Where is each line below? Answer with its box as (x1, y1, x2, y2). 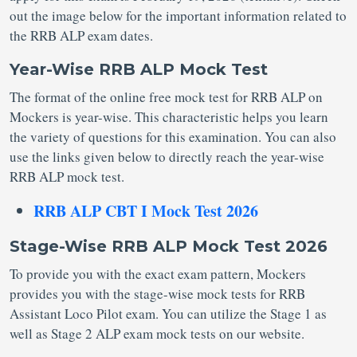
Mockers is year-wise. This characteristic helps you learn (10, 108, 328, 126)
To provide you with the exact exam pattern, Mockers (10, 265, 306, 283)
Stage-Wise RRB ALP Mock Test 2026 (10, 237, 328, 256)
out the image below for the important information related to (10, 6, 347, 25)
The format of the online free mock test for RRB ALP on (10, 88, 323, 106)
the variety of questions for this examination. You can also (10, 127, 336, 146)
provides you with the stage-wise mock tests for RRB (10, 284, 305, 303)
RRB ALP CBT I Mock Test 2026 (33, 199, 258, 222)
